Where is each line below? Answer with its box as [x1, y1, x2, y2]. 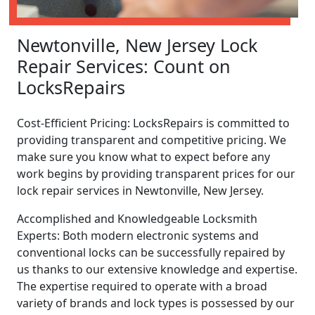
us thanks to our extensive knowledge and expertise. [17, 261, 297, 277]
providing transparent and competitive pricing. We [17, 131, 286, 148]
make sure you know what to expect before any [17, 148, 270, 165]
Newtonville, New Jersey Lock [17, 32, 257, 57]
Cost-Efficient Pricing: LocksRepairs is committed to [17, 115, 290, 131]
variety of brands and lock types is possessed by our [17, 295, 295, 311]
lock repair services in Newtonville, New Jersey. [17, 182, 264, 198]
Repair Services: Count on [17, 53, 231, 78]
